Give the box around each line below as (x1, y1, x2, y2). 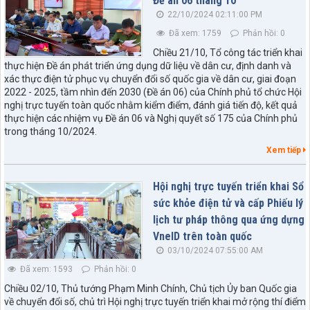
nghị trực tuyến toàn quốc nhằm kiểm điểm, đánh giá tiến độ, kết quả (4, 99, 298, 111)
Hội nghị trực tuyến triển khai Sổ (153, 179, 304, 193)
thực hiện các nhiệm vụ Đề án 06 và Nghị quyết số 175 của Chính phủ (4, 112, 298, 124)
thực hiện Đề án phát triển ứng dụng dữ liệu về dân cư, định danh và (4, 60, 291, 71)
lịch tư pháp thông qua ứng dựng (153, 212, 304, 226)
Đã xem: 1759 (167, 28, 221, 38)
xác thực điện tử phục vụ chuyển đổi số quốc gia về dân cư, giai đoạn (4, 73, 296, 84)
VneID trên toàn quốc (153, 229, 252, 243)
